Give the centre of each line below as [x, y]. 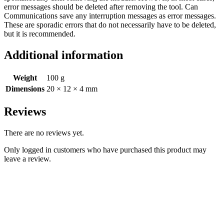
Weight [25, 78]
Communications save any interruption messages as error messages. [110, 16]
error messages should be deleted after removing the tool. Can [101, 7]
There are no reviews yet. [44, 132]
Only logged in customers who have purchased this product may [105, 149]
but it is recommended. [40, 34]
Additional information [63, 55]
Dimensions [25, 89]
